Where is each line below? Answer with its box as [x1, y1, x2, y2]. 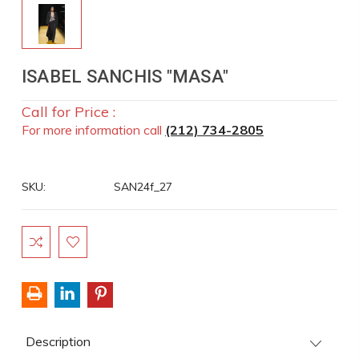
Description [25, 333, 91, 349]
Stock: [21, 244, 56, 257]
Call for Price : [21, 102, 115, 121]
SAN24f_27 [113, 179, 172, 194]
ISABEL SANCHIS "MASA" [21, 67, 229, 87]
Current [21, 228, 62, 240]
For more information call [21, 122, 165, 138]
